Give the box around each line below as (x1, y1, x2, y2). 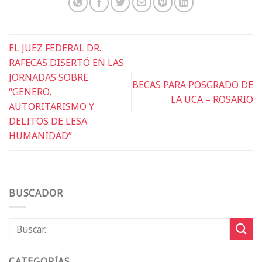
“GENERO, (9, 83, 51, 101)
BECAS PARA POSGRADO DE (132, 75, 253, 94)
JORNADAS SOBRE (9, 68, 88, 87)
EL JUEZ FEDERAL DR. (9, 39, 101, 57)
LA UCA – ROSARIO (171, 90, 253, 108)
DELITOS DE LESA (9, 112, 87, 130)
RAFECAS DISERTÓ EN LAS (9, 54, 124, 72)
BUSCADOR (9, 184, 63, 202)
